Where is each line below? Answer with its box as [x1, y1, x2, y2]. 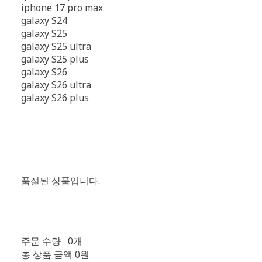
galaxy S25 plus [20, 53, 89, 65]
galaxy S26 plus [20, 91, 89, 104]
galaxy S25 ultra [20, 40, 91, 53]
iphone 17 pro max [20, 1, 103, 14]
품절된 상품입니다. [20, 174, 100, 187]
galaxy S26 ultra [20, 78, 91, 91]
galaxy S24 [20, 14, 67, 27]
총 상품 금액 [20, 248, 73, 261]
